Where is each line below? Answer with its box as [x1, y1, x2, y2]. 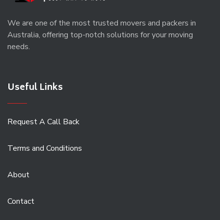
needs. [7, 41, 30, 52]
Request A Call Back [7, 116, 80, 127]
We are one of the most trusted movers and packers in [7, 17, 196, 28]
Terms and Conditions [7, 142, 82, 154]
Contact [7, 195, 34, 207]
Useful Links [7, 80, 63, 96]
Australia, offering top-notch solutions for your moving [7, 29, 193, 40]
